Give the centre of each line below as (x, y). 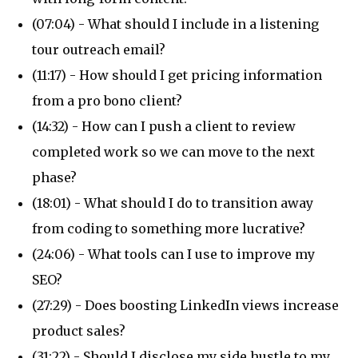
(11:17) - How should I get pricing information (177, 75)
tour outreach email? (99, 49)
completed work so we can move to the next (173, 151)
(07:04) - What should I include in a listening (175, 24)
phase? (54, 177)
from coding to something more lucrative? (169, 228)
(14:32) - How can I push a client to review (164, 126)
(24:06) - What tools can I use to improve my (173, 254)
